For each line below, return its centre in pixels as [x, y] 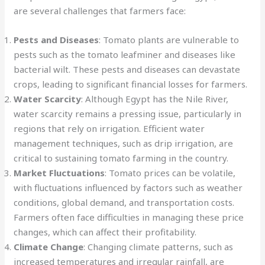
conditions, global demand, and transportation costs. [124, 202]
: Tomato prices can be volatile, [170, 172]
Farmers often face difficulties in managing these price [129, 217]
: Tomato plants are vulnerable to [169, 39]
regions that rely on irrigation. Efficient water [109, 128]
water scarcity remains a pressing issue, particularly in [128, 113]
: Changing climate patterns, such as [159, 246]
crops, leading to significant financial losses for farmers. [131, 84]
